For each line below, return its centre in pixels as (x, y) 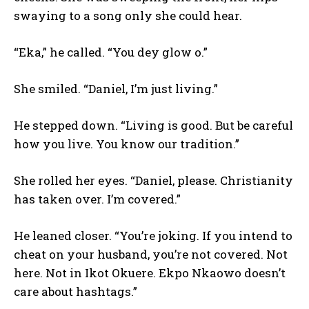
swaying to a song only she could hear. (128, 15)
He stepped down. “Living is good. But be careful (153, 125)
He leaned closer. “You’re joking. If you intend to (153, 235)
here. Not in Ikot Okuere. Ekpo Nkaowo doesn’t (150, 272)
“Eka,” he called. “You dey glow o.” (111, 52)
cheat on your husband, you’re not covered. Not (151, 254)
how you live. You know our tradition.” (127, 143)
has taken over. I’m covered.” (97, 199)
